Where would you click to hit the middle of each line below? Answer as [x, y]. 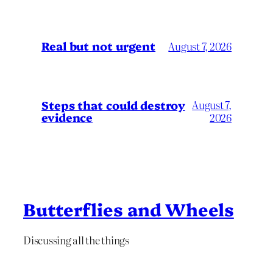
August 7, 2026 [200, 46]
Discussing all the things [76, 239]
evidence [67, 117]
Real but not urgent [99, 46]
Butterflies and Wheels [129, 209]
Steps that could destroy [113, 105]
